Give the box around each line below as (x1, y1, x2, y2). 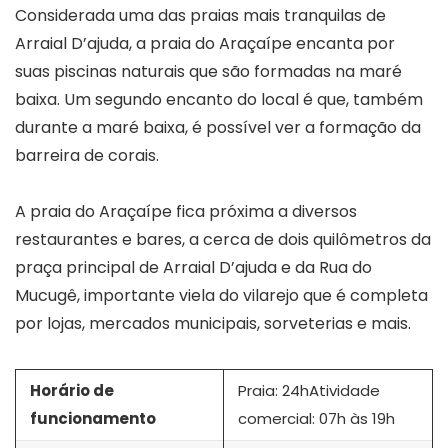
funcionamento (30, 407, 156, 429)
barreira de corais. (15, 143, 159, 167)
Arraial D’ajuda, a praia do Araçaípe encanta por (15, 31, 395, 55)
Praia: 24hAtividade (238, 379, 380, 401)
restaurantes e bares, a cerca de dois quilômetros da (15, 227, 431, 251)
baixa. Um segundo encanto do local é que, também (15, 87, 423, 111)
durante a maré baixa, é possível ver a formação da (15, 115, 421, 139)
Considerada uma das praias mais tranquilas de (15, 3, 386, 27)
